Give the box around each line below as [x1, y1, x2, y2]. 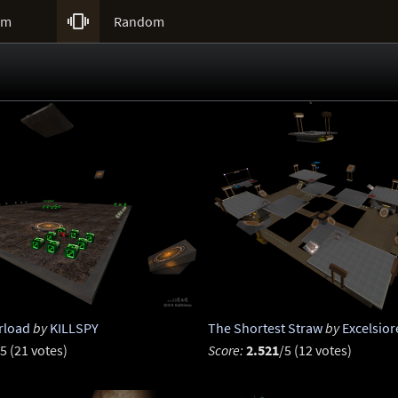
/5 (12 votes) [278, 341, 352, 360]
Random [114, 12, 164, 30]
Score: [207, 341, 243, 360]
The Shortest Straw [207, 319, 322, 338]
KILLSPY [49, 319, 99, 338]
